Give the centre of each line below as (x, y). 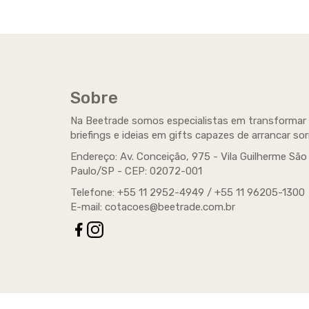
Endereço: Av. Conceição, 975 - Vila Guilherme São (189, 157)
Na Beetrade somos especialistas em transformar (188, 121)
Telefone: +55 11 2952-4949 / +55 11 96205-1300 (188, 192)
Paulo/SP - (98, 171)
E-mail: (88, 207)
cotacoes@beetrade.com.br (170, 207)
